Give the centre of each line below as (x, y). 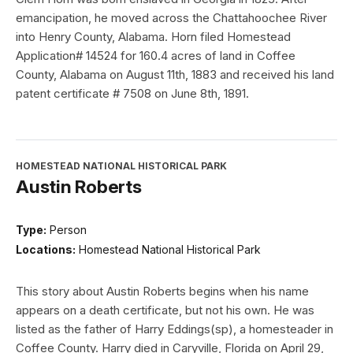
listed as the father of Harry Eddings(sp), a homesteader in (175, 329)
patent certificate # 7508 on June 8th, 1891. (132, 93)
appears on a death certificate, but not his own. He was (165, 310)
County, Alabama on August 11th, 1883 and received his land (175, 74)
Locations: (46, 250)
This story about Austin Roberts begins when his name (162, 292)
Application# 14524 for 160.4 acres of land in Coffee (156, 55)
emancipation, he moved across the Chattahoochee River (171, 17)
